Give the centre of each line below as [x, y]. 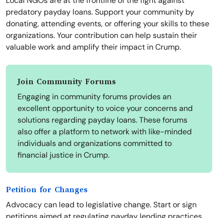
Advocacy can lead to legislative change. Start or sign [101, 205]
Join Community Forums [67, 82]
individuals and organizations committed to [95, 144]
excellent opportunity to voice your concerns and [105, 109]
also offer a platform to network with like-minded [105, 132]
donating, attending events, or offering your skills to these [108, 24]
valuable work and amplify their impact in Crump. [93, 47]
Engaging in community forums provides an [94, 97]
